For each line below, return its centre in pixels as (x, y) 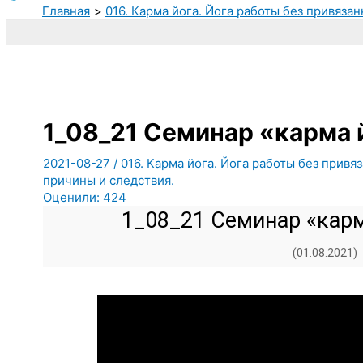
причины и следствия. (109, 180)
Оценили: (71, 197)
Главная (66, 11)
